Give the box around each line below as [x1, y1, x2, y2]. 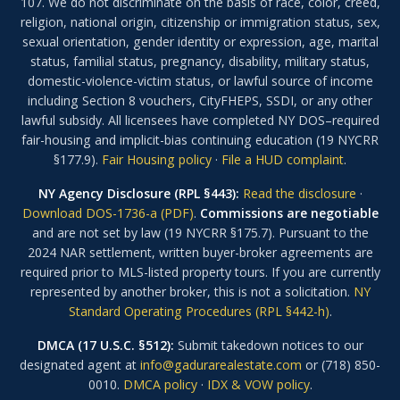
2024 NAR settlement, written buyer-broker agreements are [27, 244, 373, 261]
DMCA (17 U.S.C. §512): [37, 337, 174, 354]
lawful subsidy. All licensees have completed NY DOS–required [21, 112, 379, 129]
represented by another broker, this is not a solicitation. [29, 283, 354, 300]
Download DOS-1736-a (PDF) [21, 204, 194, 221]
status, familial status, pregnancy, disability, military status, [30, 53, 370, 70]
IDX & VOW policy [206, 376, 310, 393]
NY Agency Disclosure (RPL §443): [37, 185, 239, 202]
